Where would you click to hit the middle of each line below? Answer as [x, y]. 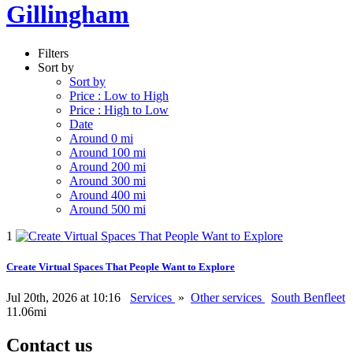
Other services [228, 298]
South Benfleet [308, 298]
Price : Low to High [119, 95]
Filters [53, 53]
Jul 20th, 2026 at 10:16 [65, 298]
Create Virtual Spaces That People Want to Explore [121, 267]
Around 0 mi [101, 138]
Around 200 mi [108, 166]
